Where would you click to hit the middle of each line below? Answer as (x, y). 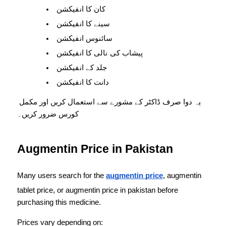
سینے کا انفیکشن (83, 24)
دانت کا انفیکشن (83, 82)
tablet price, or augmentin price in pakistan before (98, 190)
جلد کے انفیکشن (82, 68)
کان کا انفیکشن (81, 9)
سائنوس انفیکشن (85, 39)
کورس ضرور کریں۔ (48, 114)
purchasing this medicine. (59, 203)
